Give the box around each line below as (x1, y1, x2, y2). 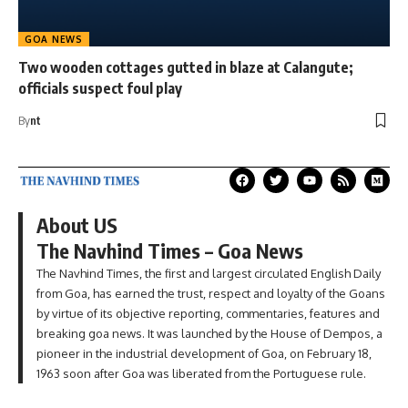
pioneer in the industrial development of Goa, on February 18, (36, 346, 372, 362)
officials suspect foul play (18, 79, 182, 98)
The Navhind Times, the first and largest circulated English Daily (36, 266, 381, 281)
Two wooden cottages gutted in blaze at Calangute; (18, 58, 353, 77)
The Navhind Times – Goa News (36, 238, 303, 264)
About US (36, 212, 117, 239)
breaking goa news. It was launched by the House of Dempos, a (36, 326, 382, 342)
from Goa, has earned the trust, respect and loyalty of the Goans (36, 286, 385, 301)
